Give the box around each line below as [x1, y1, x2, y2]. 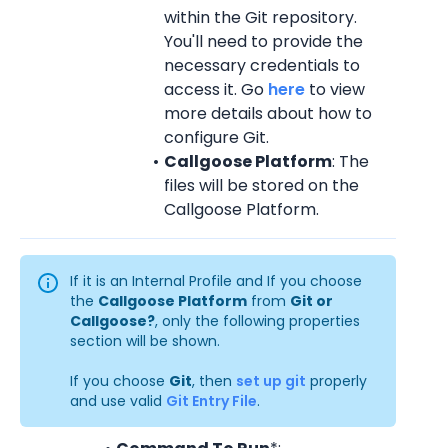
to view [305, 78, 365, 101]
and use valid [70, 391, 166, 411]
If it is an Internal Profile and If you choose [70, 271, 362, 291]
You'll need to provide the [164, 30, 363, 53]
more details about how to [164, 102, 372, 125]
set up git [236, 371, 306, 391]
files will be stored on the [164, 174, 359, 197]
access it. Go [164, 78, 268, 101]
